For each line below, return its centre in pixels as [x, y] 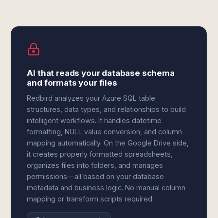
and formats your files [72, 83]
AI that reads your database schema [101, 73]
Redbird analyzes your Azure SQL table [91, 98]
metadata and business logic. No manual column [106, 188]
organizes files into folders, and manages [95, 165]
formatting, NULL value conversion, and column [105, 132]
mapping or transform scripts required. [91, 199]
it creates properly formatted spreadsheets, [100, 154]
